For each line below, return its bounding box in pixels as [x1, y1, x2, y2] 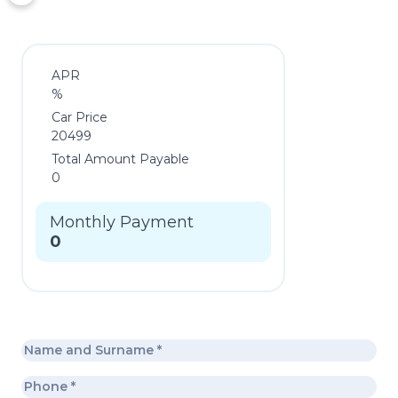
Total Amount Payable [52, 151, 189, 167]
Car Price [52, 109, 107, 125]
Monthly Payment [50, 212, 194, 232]
